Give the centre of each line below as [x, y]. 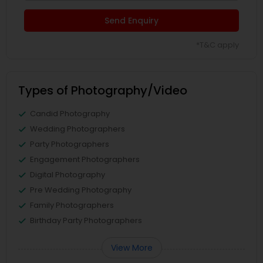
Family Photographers [72, 205]
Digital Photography [68, 174]
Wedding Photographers [77, 129]
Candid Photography [70, 113]
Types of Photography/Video [103, 90]
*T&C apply [218, 45]
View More [131, 247]
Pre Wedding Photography [81, 190]
